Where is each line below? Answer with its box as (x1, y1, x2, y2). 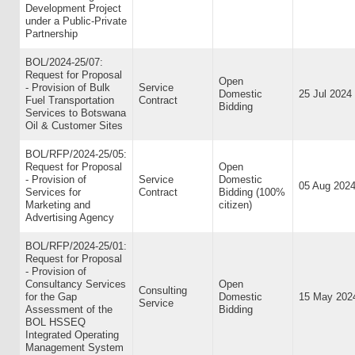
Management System (25, 342, 124, 353)
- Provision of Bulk (25, 82, 110, 94)
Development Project (25, 2, 121, 14)
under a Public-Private (25, 15, 127, 27)
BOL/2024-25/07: (25, 56, 103, 68)
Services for (25, 186, 81, 198)
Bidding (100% (219, 186, 285, 198)
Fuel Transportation (25, 94, 114, 106)
